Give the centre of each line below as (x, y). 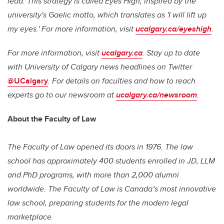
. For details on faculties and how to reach (122, 81)
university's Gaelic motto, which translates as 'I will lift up (107, 15)
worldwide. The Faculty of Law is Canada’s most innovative (112, 189)
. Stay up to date (171, 53)
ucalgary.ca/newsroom (156, 95)
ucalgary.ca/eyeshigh (173, 29)
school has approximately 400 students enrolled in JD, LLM (111, 161)
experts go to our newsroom (57, 95)
